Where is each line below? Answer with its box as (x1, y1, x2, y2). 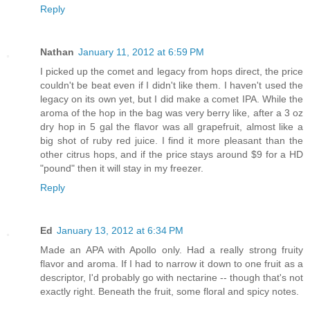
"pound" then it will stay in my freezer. (40, 163, 203, 174)
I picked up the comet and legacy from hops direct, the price (40, 66, 303, 77)
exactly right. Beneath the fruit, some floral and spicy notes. (40, 286, 299, 298)
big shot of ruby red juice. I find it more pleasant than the (40, 135, 303, 147)
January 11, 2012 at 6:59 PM (78, 46, 204, 58)
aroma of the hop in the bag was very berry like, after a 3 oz (40, 107, 303, 119)
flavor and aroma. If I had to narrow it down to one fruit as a (40, 258, 303, 270)
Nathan (40, 46, 74, 58)
